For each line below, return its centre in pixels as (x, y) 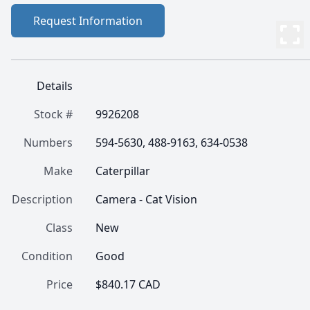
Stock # (53, 114)
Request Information (88, 21)
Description (42, 199)
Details (55, 86)
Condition (47, 256)
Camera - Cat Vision (146, 199)
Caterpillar (123, 171)
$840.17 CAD (128, 284)
